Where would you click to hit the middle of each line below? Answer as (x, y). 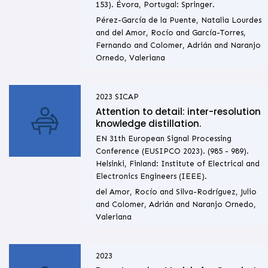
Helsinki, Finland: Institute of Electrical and (177, 164)
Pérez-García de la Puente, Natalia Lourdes (178, 20)
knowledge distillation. (148, 124)
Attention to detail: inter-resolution (178, 112)
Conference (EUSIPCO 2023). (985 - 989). (172, 151)
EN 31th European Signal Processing (163, 139)
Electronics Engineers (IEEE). (151, 176)
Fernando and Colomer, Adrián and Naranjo (178, 45)
